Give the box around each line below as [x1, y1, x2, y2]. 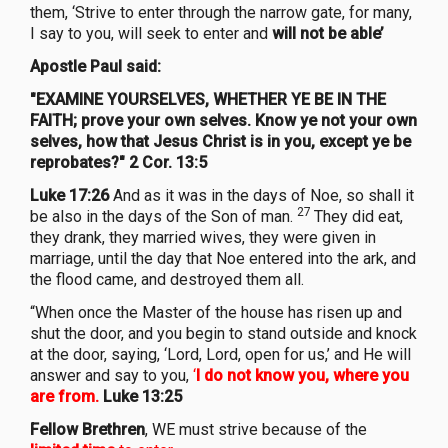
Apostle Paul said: [30, 56, 161, 76]
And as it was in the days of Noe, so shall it [109, 185, 414, 205]
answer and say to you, [30, 365, 193, 385]
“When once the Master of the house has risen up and [30, 302, 402, 322]
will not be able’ [272, 23, 384, 43]
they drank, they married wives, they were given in [30, 227, 376, 247]
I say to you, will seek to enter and [30, 23, 272, 43]
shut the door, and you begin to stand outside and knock [30, 323, 417, 343]
